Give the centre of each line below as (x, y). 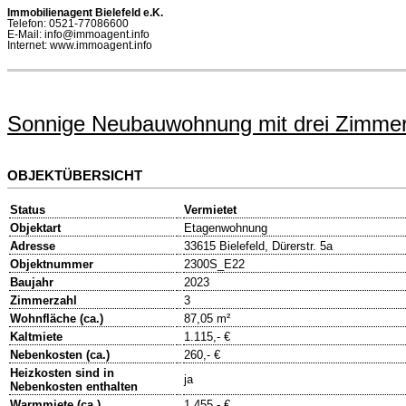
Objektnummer (52, 265)
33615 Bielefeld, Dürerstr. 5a (258, 246)
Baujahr (32, 283)
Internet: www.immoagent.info (80, 45)
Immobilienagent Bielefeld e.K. (85, 13)
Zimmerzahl (43, 301)
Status (28, 210)
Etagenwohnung (226, 228)
